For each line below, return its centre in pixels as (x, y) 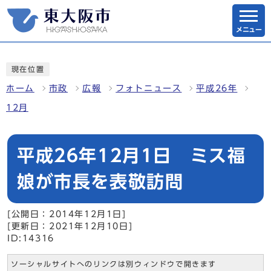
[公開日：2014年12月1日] (67, 214)
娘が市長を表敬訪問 (100, 181)
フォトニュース (149, 88)
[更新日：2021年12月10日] (70, 226)
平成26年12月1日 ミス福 (132, 155)
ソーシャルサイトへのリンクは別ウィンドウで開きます (114, 264)
